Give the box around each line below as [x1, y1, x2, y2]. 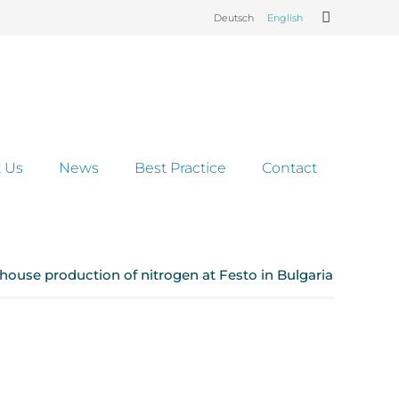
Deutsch [213, 12, 254, 24]
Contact [262, 159, 317, 176]
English [266, 12, 303, 24]
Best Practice [134, 159, 226, 176]
